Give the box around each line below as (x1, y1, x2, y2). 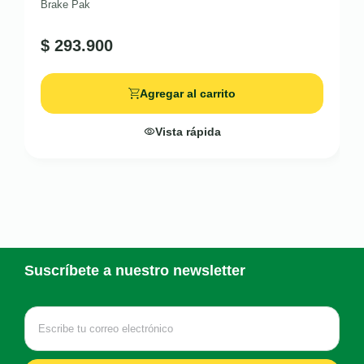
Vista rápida (154, 125, 221, 138)
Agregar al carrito (140, 87, 236, 100)
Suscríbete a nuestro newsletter (24, 262, 245, 279)
